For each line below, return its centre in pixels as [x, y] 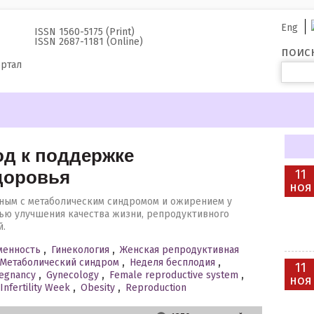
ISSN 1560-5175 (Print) [84, 32]
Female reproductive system [174, 275]
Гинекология [80, 250]
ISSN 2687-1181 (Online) [89, 42]
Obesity [98, 288]
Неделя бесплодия [172, 262]
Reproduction [156, 288]
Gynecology [73, 275]
